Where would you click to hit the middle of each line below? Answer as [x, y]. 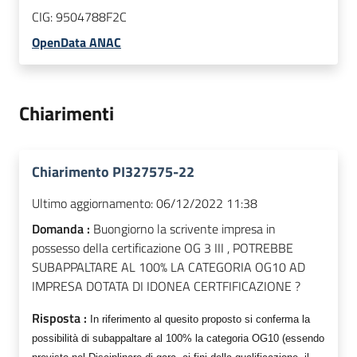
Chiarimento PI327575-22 [113, 172]
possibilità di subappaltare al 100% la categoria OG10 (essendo [178, 339]
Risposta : [61, 318]
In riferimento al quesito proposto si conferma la [200, 320]
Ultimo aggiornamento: [92, 204]
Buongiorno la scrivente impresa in [184, 229]
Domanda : [63, 229]
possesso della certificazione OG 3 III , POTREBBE [163, 248]
